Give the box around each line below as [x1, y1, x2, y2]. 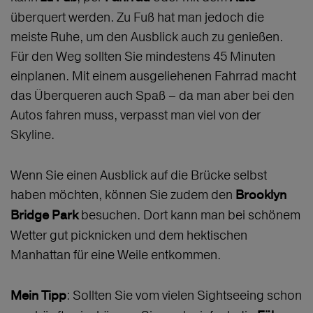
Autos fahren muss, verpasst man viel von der [10, 107, 261, 124]
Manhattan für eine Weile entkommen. [10, 247, 224, 263]
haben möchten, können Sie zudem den [10, 187, 235, 203]
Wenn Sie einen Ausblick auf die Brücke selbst [10, 167, 267, 184]
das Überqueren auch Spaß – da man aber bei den [10, 87, 294, 104]
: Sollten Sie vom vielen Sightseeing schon [66, 287, 302, 304]
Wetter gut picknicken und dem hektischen [10, 227, 247, 244]
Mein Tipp [10, 288, 66, 305]
